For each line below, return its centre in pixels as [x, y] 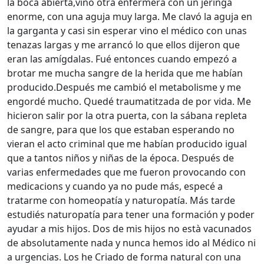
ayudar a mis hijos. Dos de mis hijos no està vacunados [129, 228]
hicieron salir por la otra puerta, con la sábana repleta [127, 115]
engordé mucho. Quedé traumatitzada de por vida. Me [129, 101]
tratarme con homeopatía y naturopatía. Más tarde [121, 200]
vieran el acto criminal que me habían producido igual [127, 143]
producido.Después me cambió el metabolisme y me [124, 87]
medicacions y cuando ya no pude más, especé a [115, 186]
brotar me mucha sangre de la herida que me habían [125, 73]
